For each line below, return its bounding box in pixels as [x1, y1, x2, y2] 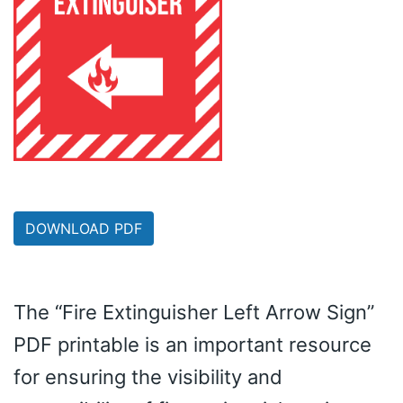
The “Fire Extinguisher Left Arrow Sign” [13, 300, 374, 325]
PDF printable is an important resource [13, 333, 372, 357]
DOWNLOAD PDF [25, 219, 142, 238]
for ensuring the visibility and [13, 365, 282, 390]
